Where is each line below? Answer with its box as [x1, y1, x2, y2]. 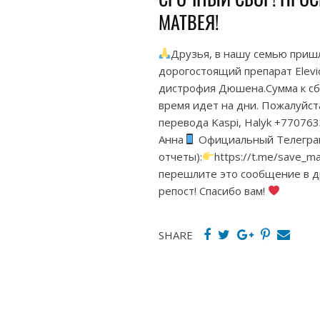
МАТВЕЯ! [159, 7, 219, 36]
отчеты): [159, 149, 202, 164]
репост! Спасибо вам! [159, 183, 268, 198]
